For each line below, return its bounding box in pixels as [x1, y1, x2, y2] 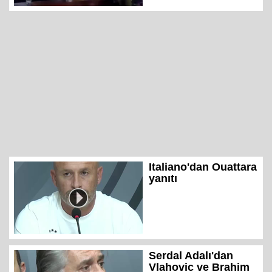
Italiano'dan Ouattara [149, 161, 257, 174]
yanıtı [149, 172, 178, 185]
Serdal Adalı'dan [149, 249, 234, 262]
